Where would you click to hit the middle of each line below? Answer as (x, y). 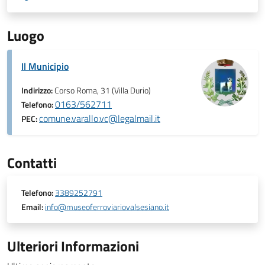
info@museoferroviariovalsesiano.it (107, 207)
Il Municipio (45, 66)
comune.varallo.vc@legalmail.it (100, 118)
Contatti (32, 163)
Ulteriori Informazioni (73, 246)
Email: (32, 207)
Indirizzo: (38, 91)
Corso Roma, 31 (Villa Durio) (103, 91)
